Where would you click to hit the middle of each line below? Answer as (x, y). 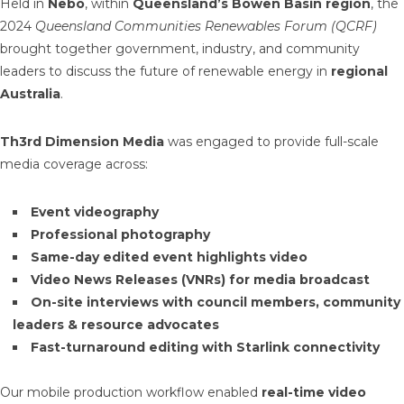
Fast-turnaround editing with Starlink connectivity (205, 347)
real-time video (314, 392)
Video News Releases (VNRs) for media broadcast (200, 280)
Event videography (95, 212)
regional (359, 71)
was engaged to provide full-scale (271, 142)
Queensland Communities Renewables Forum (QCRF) (206, 26)
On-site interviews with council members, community (216, 302)
